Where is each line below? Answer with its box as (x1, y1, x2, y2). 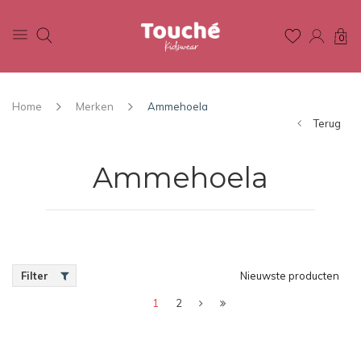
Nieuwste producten (240, 269, 339, 282)
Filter (21, 269, 48, 282)
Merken (76, 100, 114, 113)
